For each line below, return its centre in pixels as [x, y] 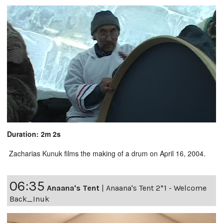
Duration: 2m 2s [34, 134]
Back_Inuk [29, 199]
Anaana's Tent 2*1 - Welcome [156, 188]
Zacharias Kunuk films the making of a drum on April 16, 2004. [106, 154]
